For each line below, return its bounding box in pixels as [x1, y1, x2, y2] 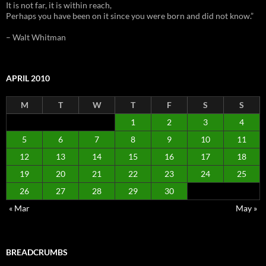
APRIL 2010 [6, 72, 50, 83]
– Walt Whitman [6, 31, 66, 42]
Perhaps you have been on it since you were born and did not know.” [6, 10, 254, 21]
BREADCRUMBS [6, 246, 68, 257]
